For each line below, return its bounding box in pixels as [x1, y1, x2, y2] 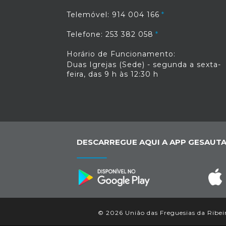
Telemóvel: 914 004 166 [67, 10, 159, 19]
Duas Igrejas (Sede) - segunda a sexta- [67, 60, 221, 69]
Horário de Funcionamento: [67, 49, 176, 59]
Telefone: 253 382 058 [67, 30, 153, 39]
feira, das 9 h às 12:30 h [67, 70, 158, 79]
